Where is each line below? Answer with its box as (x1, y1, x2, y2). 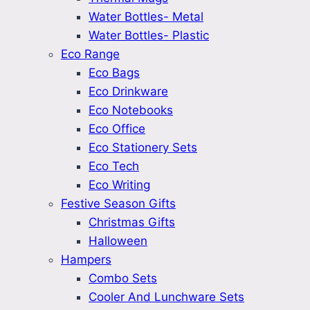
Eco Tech (89, 159, 139, 174)
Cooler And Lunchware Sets (89, 290, 244, 304)
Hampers (61, 253, 111, 267)
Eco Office (89, 122, 145, 136)
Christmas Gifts (89, 215, 175, 230)
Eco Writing (89, 178, 150, 192)
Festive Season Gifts (61, 197, 176, 211)
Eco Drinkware (89, 84, 168, 99)
